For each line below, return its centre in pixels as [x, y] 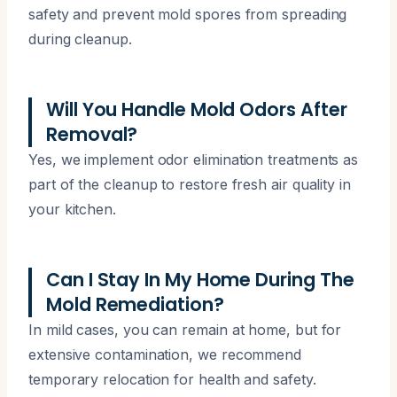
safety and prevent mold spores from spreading [188, 14]
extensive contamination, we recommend [165, 354]
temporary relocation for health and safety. [172, 379]
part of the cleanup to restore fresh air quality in [190, 184]
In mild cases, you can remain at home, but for [185, 329]
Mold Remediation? [135, 304]
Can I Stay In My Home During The [200, 279]
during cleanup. [80, 39]
